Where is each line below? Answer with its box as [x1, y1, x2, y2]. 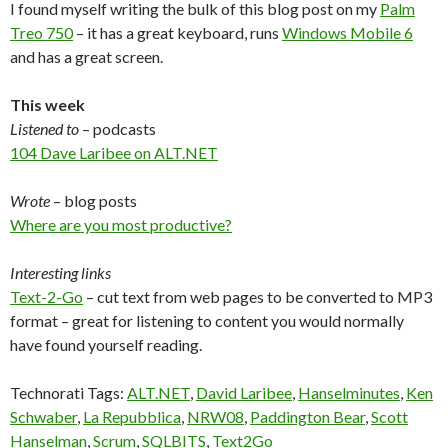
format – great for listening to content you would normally [10, 311, 404, 330]
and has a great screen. [10, 47, 163, 66]
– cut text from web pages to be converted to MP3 [83, 287, 432, 306]
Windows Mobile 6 [282, 23, 413, 42]
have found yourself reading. [10, 335, 202, 354]
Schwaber [10, 407, 77, 426]
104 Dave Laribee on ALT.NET [10, 143, 218, 162]
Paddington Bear [250, 407, 365, 426]
